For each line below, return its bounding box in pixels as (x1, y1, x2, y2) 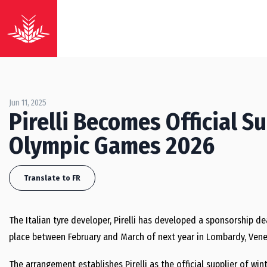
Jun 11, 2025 (9, 98, 46, 108)
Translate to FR (24, 173, 80, 182)
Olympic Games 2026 (9, 132, 215, 160)
